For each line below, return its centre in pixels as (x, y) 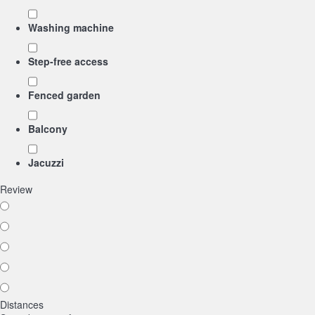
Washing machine (71, 27)
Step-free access (68, 61)
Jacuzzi (46, 162)
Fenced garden (64, 95)
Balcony (48, 129)
